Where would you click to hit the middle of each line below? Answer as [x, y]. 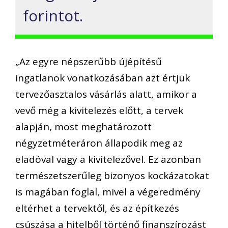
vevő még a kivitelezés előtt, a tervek [99, 110]
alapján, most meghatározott [83, 126]
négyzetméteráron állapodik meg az [99, 143]
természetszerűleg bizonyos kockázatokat [112, 175]
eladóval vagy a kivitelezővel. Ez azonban [108, 159]
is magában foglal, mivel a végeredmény [108, 192]
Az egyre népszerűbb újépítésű [91, 61]
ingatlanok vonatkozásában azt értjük [103, 78]
